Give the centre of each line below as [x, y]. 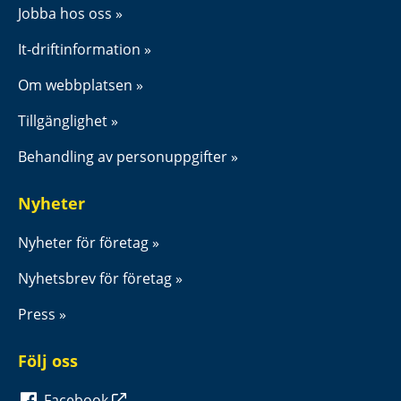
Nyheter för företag [83, 242]
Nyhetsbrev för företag [95, 278]
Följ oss [48, 360]
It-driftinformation [79, 49]
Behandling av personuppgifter [123, 156]
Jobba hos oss [65, 13]
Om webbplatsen [75, 85]
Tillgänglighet [63, 120]
